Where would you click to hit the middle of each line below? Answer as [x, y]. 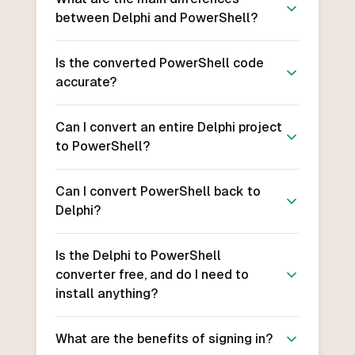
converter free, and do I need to [152, 275]
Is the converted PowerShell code [159, 63]
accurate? [86, 82]
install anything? [106, 294]
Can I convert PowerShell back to [158, 192]
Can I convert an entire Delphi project [168, 128]
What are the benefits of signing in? [164, 339]
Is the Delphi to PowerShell [138, 256]
